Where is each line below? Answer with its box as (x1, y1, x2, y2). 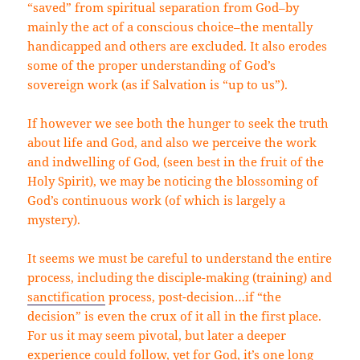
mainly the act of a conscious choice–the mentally (27, 18, 313, 35)
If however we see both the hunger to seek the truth (27, 114, 329, 131)
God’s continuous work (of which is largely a (27, 191, 286, 208)
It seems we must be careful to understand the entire (27, 249, 333, 266)
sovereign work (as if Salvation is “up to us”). (27, 76, 288, 92)
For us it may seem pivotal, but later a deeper (27, 326, 287, 343)
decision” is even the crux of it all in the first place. (27, 307, 322, 324)
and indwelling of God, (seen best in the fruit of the (27, 153, 325, 170)
